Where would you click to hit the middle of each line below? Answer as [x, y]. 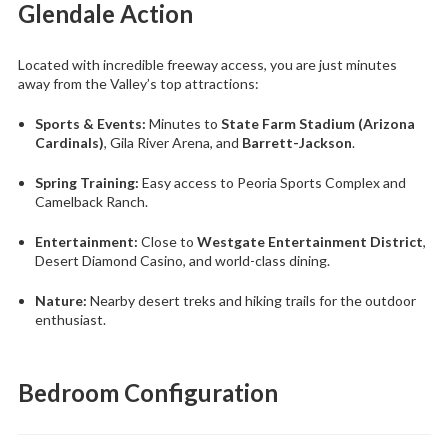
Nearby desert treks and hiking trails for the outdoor [251, 300]
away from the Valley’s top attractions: [138, 83]
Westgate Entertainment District [310, 241]
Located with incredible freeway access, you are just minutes [207, 64]
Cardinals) [69, 142]
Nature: [61, 300]
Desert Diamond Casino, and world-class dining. [182, 260]
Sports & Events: [90, 123]
